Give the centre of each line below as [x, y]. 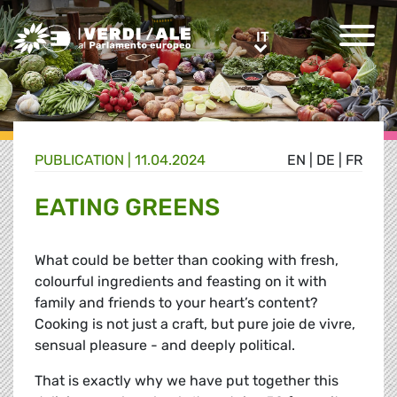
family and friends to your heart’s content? [176, 303]
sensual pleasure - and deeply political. [165, 346]
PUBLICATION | [85, 160]
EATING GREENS [127, 208]
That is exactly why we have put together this [187, 381]
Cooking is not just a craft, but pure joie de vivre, [195, 324]
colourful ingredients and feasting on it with [181, 282]
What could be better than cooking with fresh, [187, 261]
